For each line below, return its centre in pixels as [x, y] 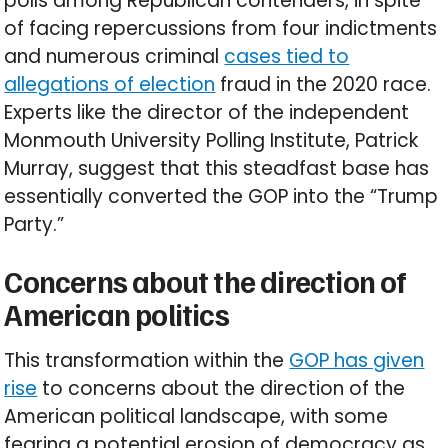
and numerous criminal [114, 57]
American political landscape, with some [196, 417]
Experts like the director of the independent [207, 113]
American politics [116, 314]
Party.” [34, 225]
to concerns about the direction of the [221, 389]
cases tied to [287, 57]
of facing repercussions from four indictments [221, 29]
